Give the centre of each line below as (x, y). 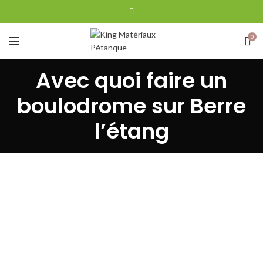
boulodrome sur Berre (131, 106)
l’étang (131, 131)
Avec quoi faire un (131, 81)
